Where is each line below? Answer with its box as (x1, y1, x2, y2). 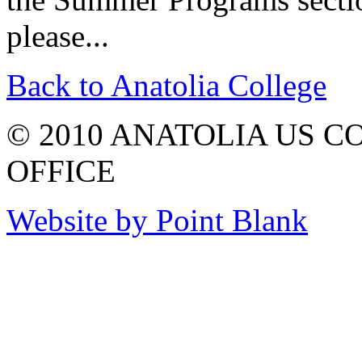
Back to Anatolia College (6, 67, 326, 103)
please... (6, 18, 109, 53)
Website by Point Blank (6, 202, 308, 238)
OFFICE (6, 153, 116, 188)
